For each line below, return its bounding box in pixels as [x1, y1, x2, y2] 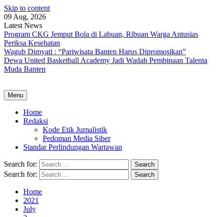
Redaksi [23, 117, 48, 125]
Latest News [4, 21, 42, 30]
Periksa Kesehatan [4, 39, 60, 47]
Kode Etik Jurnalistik [43, 125, 107, 134]
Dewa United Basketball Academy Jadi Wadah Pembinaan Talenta [4, 56, 207, 64]
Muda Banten [4, 65, 46, 73]
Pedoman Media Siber [43, 134, 110, 142]
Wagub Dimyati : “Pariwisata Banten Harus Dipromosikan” [4, 47, 186, 56]
